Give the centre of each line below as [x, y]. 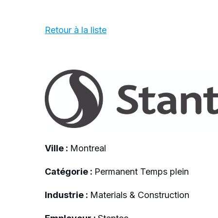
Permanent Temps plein [142, 171]
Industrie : [67, 195]
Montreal [88, 148]
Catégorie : [70, 171]
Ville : [57, 148]
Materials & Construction [140, 195]
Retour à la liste [76, 30]
